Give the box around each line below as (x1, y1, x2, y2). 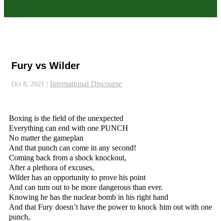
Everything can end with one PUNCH (9, 124, 128, 133)
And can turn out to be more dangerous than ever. (9, 183, 163, 192)
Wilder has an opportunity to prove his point (9, 173, 146, 182)
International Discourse (50, 79, 122, 88)
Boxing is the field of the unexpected (9, 114, 123, 123)
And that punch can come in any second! (9, 144, 136, 152)
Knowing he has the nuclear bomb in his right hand (9, 193, 168, 202)
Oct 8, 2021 (11, 80, 44, 88)
